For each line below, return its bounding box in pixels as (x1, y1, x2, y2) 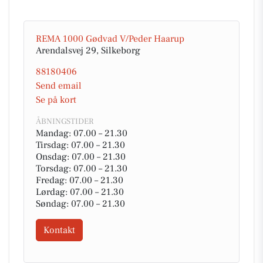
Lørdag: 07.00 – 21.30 (36, 186, 124, 198)
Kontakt (43, 224, 75, 236)
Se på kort (36, 94, 76, 106)
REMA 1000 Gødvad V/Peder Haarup (36, 33, 184, 45)
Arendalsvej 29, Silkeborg (36, 45, 140, 56)
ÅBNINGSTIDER (36, 116, 93, 127)
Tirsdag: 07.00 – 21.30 (36, 139, 125, 151)
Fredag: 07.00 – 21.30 (36, 174, 123, 186)
